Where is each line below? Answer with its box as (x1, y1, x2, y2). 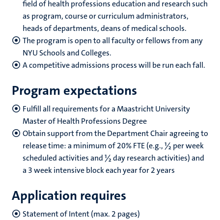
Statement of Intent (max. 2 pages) (23, 209, 140, 219)
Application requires (12, 187, 126, 204)
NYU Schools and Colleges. (23, 48, 111, 58)
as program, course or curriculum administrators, (23, 11, 189, 21)
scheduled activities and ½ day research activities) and (23, 153, 204, 163)
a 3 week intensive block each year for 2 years (23, 165, 175, 175)
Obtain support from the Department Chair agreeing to (23, 128, 208, 138)
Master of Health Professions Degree (23, 116, 147, 126)
